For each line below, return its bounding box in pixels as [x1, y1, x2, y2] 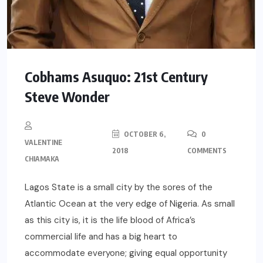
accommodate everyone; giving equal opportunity [25, 247, 227, 259]
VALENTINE [25, 137, 62, 147]
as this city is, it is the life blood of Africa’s [25, 214, 195, 226]
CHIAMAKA [25, 154, 59, 163]
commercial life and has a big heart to [25, 230, 177, 242]
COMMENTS [187, 146, 227, 155]
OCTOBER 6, [122, 129, 166, 139]
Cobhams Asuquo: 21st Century [25, 67, 208, 85]
